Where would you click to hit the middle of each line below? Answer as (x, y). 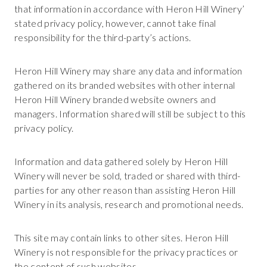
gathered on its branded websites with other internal (125, 85)
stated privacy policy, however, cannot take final (115, 23)
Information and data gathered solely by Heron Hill (121, 161)
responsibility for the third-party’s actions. (103, 37)
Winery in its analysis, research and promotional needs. (129, 204)
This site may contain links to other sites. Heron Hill (122, 237)
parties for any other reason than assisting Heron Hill (125, 190)
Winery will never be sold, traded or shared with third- (128, 176)
